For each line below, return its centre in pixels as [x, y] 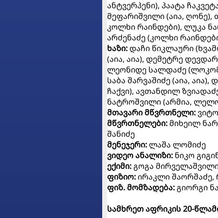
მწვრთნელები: [138, 123]
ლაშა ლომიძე [177, 145]
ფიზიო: [122, 177]
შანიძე [121, 134]
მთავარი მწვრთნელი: [152, 113]
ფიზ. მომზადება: [141, 188]
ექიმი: [120, 166]
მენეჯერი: [128, 145]
